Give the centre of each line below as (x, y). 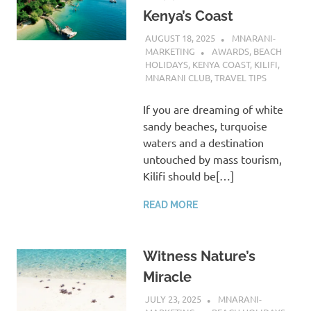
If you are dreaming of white (213, 109)
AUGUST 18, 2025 (180, 37)
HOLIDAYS (166, 65)
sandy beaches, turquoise (205, 126)
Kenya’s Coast (188, 16)
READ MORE (170, 205)
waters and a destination (203, 143)
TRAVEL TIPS (240, 78)
